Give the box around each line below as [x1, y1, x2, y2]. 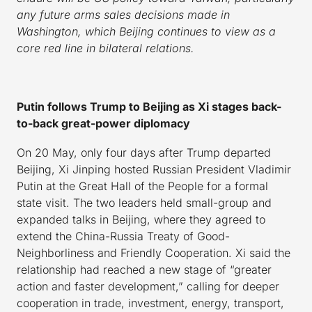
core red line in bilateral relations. [17, 41, 194, 56]
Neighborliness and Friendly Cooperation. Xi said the [17, 246, 290, 260]
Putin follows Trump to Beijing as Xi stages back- [17, 100, 281, 114]
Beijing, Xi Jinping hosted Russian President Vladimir [17, 162, 291, 177]
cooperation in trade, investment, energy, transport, [17, 296, 284, 311]
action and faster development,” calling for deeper [17, 279, 279, 294]
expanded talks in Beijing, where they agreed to [17, 212, 265, 227]
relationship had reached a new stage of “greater [17, 263, 272, 277]
